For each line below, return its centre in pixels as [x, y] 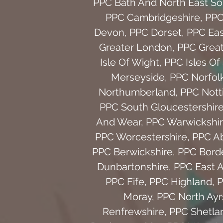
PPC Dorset [155, 32]
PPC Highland [180, 181]
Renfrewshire [133, 211]
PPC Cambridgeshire [153, 17]
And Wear [118, 122]
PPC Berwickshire [132, 152]
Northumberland [137, 92]
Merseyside [138, 77]
